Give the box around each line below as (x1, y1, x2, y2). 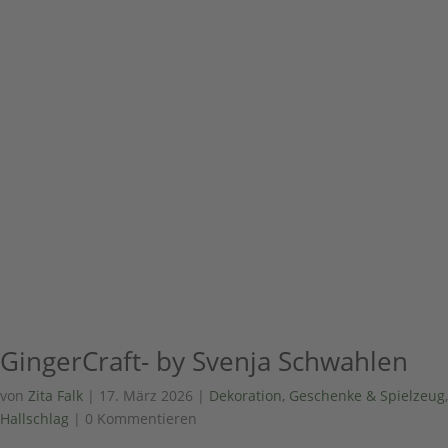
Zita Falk (28, 386, 83, 406)
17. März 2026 (99, 386, 193, 406)
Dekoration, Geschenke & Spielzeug (209, 386, 445, 406)
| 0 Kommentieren (69, 409, 197, 429)
